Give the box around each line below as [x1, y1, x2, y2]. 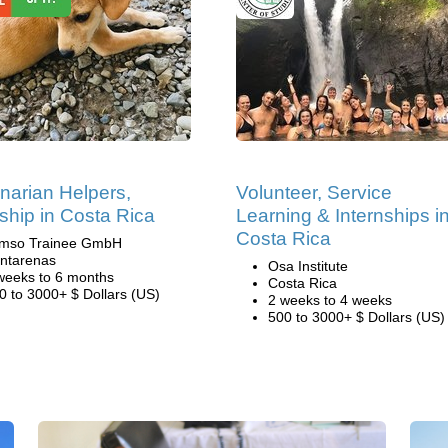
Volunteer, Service [236, 182, 392, 203]
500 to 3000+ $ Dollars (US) [268, 309, 445, 325]
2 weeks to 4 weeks [268, 292, 392, 308]
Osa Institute [268, 258, 348, 274]
